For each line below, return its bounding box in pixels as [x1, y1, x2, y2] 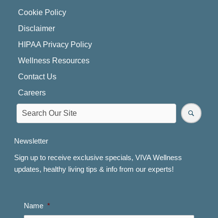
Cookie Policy [18, 8, 67, 17]
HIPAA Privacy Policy [18, 40, 92, 49]
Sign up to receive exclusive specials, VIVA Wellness [14, 154, 182, 162]
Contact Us [18, 73, 57, 81]
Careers [18, 89, 46, 97]
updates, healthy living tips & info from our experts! [14, 165, 174, 174]
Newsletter [14, 137, 49, 145]
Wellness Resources [18, 56, 90, 65]
